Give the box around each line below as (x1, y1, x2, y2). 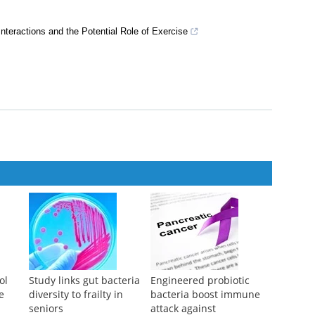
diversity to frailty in (28, 288, 123, 302)
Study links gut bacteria (28, 274, 140, 288)
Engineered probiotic (150, 274, 250, 288)
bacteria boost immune (150, 288, 260, 302)
